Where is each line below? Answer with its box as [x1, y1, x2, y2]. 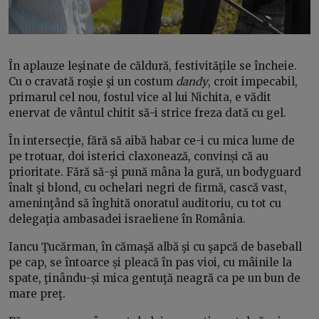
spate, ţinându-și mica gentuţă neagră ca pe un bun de [9, 271, 300, 286]
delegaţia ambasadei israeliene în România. [9, 212, 246, 226]
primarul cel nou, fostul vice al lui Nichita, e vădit [9, 90, 271, 105]
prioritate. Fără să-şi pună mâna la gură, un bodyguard [9, 165, 301, 179]
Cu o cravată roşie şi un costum [9, 75, 176, 89]
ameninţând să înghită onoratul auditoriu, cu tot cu [9, 197, 281, 211]
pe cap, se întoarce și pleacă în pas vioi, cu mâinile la [9, 256, 292, 270]
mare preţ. [9, 287, 66, 301]
